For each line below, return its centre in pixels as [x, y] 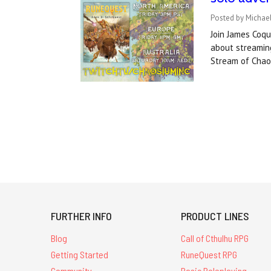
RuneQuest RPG [209, 254]
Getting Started [80, 254]
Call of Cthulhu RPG [215, 238]
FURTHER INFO [81, 216]
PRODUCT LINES [215, 216]
